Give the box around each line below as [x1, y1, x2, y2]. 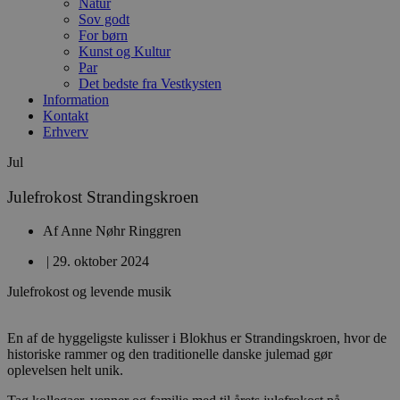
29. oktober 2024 [53, 254, 149, 270]
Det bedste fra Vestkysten [79, 76, 221, 91]
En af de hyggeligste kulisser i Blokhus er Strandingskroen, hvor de [7, 330, 390, 346]
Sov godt [79, 12, 129, 27]
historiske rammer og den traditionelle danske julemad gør [7, 346, 332, 362]
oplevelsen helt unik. [7, 362, 123, 379]
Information [43, 92, 109, 107]
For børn [79, 28, 128, 43]
